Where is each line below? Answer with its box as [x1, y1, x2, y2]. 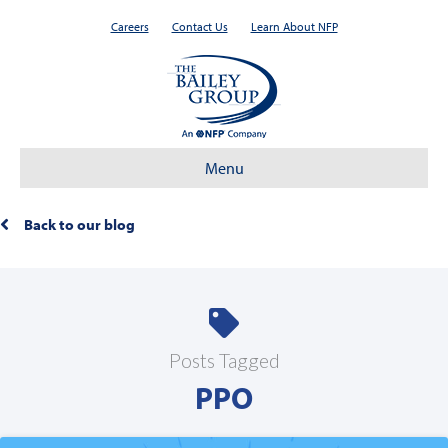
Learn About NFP [250, 19, 338, 34]
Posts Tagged [168, 349, 280, 372]
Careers [110, 19, 149, 34]
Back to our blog [24, 214, 135, 234]
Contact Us [171, 19, 228, 34]
